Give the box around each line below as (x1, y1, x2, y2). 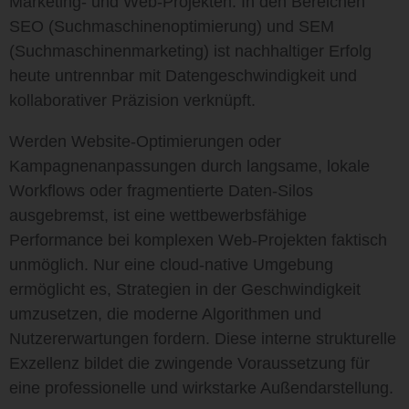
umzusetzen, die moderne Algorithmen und (9, 305, 321, 323)
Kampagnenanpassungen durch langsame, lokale (9, 157, 370, 175)
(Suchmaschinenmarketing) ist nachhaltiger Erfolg (9, 42, 372, 60)
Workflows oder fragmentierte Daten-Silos (9, 182, 313, 200)
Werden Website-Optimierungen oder (9, 132, 281, 151)
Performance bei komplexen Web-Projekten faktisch (9, 231, 387, 249)
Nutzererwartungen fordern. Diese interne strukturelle (9, 330, 396, 348)
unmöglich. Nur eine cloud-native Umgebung (9, 256, 333, 274)
